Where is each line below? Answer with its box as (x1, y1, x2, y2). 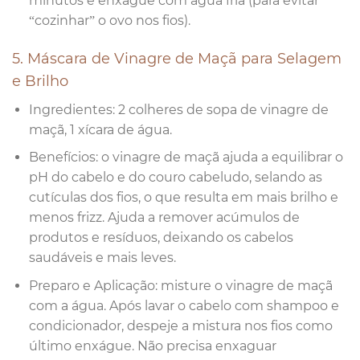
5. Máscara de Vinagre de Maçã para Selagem (12, 49, 342, 67)
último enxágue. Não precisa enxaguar (28, 338, 276, 354)
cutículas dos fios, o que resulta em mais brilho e (28, 190, 338, 206)
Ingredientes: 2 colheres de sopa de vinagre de (28, 101, 329, 117)
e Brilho (12, 72, 68, 90)
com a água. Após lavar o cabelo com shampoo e (28, 298, 339, 314)
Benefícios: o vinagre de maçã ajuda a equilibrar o (28, 149, 343, 166)
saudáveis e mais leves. (28, 250, 176, 266)
